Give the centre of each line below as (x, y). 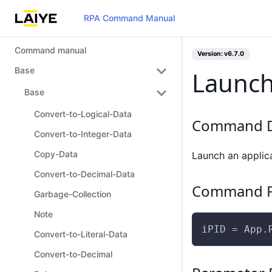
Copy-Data (56, 154)
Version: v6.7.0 (221, 54)
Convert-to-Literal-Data (81, 234)
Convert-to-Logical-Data (83, 114)
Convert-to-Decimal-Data (84, 174)
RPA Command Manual (130, 18)
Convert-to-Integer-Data (83, 134)
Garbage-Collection (73, 194)
